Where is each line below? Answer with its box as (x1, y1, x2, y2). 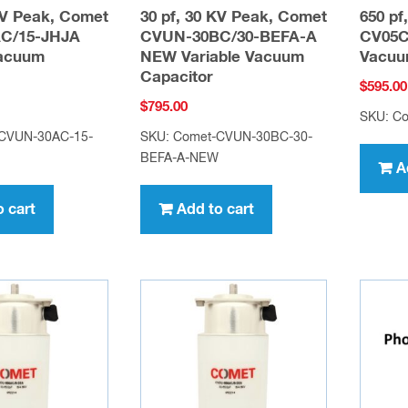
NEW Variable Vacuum (140, 50, 305, 66)
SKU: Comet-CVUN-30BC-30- (140, 130, 313, 144)
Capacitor (140, 70, 214, 87)
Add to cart (177, 201, 255, 217)
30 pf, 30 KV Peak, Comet (140, 10, 328, 26)
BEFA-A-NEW (140, 151, 219, 165)
